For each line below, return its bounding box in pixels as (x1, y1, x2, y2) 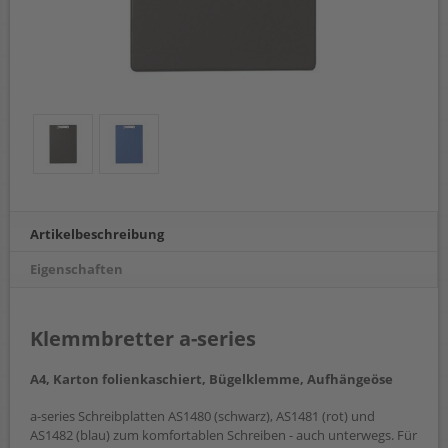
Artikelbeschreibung (30, 225, 164, 243)
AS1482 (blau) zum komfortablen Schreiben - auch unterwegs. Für (30, 425, 417, 444)
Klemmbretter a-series (30, 325, 256, 353)
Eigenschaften (30, 260, 123, 278)
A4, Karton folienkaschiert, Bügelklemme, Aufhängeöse (30, 370, 393, 389)
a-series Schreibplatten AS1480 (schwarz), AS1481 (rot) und (30, 406, 375, 425)
